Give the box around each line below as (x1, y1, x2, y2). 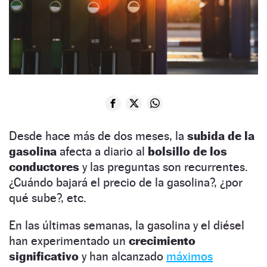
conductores (9, 159, 79, 174)
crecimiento (129, 233, 195, 248)
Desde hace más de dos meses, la (9, 128, 187, 143)
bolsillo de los (148, 144, 227, 159)
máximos (166, 249, 213, 263)
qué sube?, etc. (9, 190, 86, 205)
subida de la (187, 128, 254, 143)
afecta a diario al (60, 144, 148, 159)
